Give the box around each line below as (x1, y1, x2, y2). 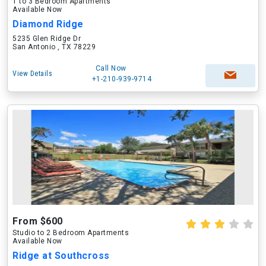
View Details (12, 69, 52, 78)
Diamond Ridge (12, 18, 84, 30)
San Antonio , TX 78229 (12, 43, 96, 51)
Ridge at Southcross (12, 250, 110, 261)
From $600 (12, 216, 63, 227)
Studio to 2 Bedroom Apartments (12, 229, 129, 237)
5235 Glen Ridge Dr (12, 34, 81, 43)
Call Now (95, 64, 126, 72)
